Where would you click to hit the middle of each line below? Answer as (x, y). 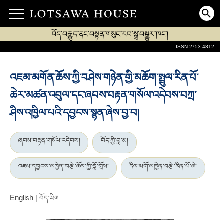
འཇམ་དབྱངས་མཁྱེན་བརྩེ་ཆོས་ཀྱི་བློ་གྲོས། (63, 166)
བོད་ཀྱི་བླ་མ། (114, 141)
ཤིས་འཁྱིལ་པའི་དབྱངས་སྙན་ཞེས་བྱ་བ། (75, 113)
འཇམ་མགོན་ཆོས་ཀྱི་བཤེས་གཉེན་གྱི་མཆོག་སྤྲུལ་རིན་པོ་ (104, 78)
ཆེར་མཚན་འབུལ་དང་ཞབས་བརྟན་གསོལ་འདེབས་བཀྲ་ (103, 95)
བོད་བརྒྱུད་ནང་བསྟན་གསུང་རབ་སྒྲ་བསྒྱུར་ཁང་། (110, 34)
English (22, 198)
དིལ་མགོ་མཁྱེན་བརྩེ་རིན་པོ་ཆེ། (163, 166)
